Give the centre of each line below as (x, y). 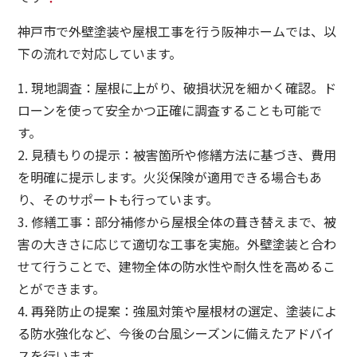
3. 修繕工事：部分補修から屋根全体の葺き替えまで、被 (177, 221)
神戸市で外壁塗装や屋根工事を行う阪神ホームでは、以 (177, 31)
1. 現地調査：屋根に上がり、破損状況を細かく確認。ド (177, 87)
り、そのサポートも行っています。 (118, 199)
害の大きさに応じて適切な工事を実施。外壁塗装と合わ (177, 243)
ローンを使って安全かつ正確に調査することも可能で (170, 110)
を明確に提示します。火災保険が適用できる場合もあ (170, 177)
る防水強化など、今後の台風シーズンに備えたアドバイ (177, 333)
